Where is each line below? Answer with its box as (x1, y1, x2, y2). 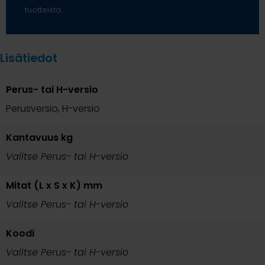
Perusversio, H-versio (6, 101, 100, 115)
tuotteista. (25, 4, 62, 15)
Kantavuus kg (6, 130, 73, 144)
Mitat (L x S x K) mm (6, 178, 102, 192)
